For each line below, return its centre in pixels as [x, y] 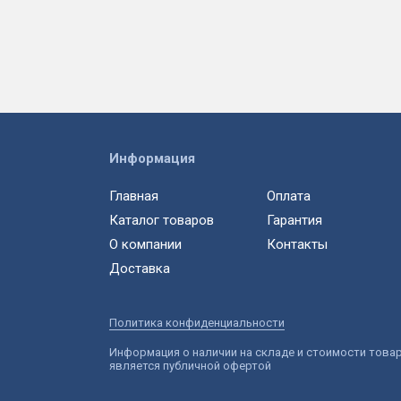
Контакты [297, 245]
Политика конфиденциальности [197, 323]
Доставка [140, 269]
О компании [145, 245]
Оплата [289, 196]
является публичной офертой [190, 366]
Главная [134, 196]
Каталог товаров [162, 221]
